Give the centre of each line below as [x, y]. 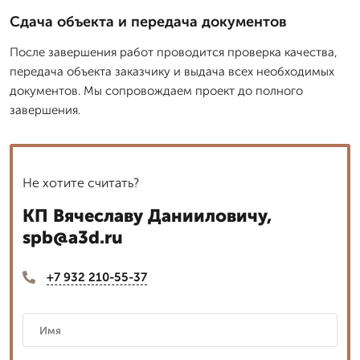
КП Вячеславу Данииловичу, [147, 215]
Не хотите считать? [81, 182]
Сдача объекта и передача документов [148, 21]
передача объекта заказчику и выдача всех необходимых [172, 71]
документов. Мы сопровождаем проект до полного [156, 90]
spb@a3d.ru [73, 237]
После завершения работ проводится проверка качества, [174, 52]
